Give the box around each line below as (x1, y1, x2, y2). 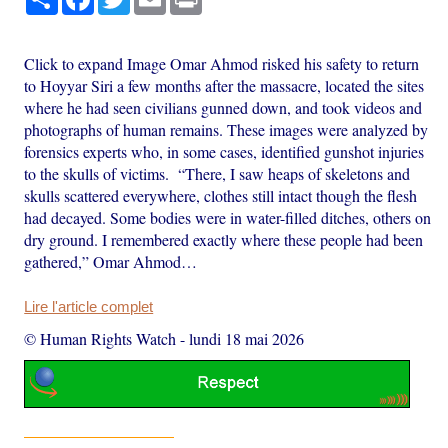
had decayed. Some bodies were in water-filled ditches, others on (24, 207, 432, 229)
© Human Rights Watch (24, 328, 177, 350)
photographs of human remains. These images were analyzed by (24, 119, 429, 141)
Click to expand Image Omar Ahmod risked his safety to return (24, 53, 420, 75)
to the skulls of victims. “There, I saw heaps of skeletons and (24, 163, 411, 185)
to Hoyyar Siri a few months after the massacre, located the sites (24, 75, 425, 97)
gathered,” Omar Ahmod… (24, 251, 198, 273)
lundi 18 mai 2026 (189, 328, 305, 350)
